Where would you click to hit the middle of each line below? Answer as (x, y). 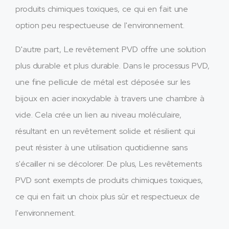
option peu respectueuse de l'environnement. (100, 26)
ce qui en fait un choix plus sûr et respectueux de (108, 196)
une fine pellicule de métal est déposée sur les (103, 82)
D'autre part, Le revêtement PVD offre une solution (111, 49)
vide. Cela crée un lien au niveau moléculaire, (99, 114)
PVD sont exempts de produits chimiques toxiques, (109, 180)
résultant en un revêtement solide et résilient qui (105, 131)
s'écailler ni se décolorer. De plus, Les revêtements (109, 164)
